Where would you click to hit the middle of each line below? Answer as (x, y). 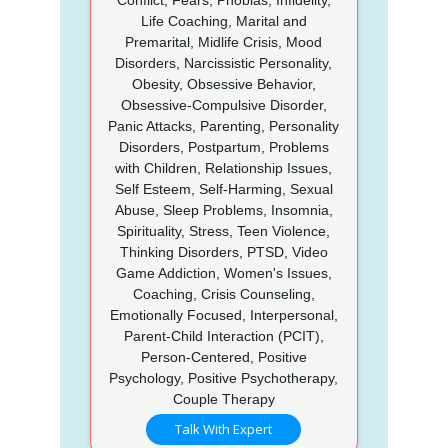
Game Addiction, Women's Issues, (223, 272)
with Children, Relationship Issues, (224, 167)
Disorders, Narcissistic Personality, (224, 62)
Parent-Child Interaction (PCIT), (223, 335)
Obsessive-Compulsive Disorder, (223, 104)
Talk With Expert (224, 428)
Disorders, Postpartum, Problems (223, 146)
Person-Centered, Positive (223, 356)
